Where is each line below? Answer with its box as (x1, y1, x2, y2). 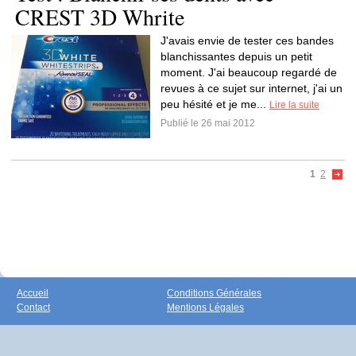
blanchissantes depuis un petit (161, 50, 312, 63)
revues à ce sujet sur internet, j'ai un (161, 82, 342, 95)
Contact (17, 302, 50, 313)
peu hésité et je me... (161, 98, 269, 110)
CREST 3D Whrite (15, 2, 184, 32)
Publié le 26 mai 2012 (161, 118, 255, 129)
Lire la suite (269, 99, 319, 110)
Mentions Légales (167, 302, 244, 313)
